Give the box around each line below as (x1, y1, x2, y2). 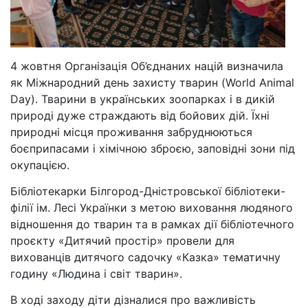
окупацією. (10, 158, 69, 172)
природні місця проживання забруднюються (10, 125, 252, 139)
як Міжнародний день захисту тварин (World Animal (10, 76, 294, 89)
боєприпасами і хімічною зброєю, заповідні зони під (10, 142, 295, 155)
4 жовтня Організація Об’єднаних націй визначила (10, 59, 283, 73)
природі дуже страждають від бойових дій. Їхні (10, 109, 269, 122)
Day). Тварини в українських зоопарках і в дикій (10, 92, 275, 106)
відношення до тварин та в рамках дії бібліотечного (10, 217, 294, 231)
